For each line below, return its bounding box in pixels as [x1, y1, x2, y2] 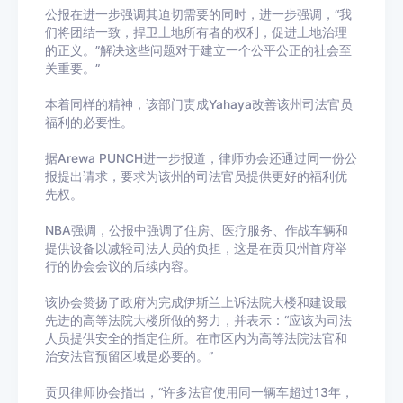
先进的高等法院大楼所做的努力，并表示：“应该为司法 [45, 313, 352, 328]
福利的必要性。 [45, 115, 133, 130]
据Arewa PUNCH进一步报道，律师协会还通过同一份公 [45, 151, 357, 166]
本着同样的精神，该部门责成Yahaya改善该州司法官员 [45, 97, 353, 112]
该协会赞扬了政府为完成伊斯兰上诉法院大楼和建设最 [45, 295, 347, 310]
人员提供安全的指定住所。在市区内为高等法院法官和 [45, 331, 347, 346]
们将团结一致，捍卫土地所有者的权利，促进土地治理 [45, 25, 347, 40]
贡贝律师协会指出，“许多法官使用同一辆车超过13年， [45, 385, 354, 400]
